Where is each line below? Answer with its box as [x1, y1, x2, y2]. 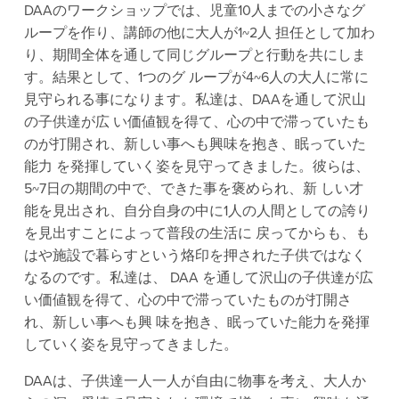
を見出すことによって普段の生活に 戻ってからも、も [23, 223, 370, 243]
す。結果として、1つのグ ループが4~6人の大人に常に [23, 67, 369, 87]
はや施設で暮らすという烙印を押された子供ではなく [23, 245, 366, 265]
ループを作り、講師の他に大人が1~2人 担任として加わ [23, 22, 375, 43]
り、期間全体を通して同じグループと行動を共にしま [23, 45, 366, 65]
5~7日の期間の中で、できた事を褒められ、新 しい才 [23, 178, 363, 199]
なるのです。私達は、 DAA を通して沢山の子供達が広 [23, 267, 373, 288]
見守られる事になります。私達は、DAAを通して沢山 [23, 89, 366, 110]
